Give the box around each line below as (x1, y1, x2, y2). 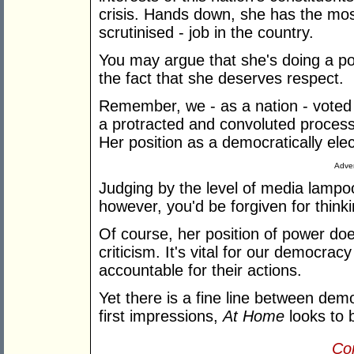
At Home (223, 307, 289, 326)
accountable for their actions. (99, 262, 302, 280)
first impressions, (99, 307, 223, 326)
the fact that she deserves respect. (99, 70, 344, 88)
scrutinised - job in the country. (99, 24, 314, 42)
